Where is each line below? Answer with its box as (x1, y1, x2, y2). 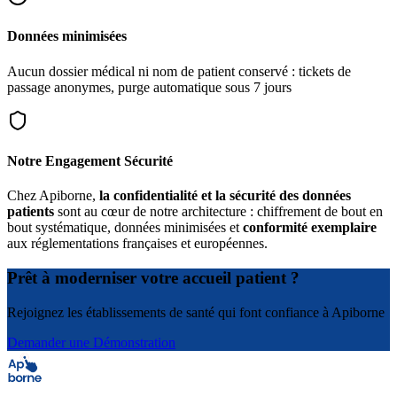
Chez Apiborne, (7, 188, 99, 204)
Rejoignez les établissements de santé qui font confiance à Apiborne (7, 304, 385, 320)
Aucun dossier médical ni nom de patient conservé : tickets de (7, 63, 351, 79)
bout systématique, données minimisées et (7, 220, 243, 236)
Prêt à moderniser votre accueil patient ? (7, 268, 300, 287)
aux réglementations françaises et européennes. (7, 236, 268, 252)
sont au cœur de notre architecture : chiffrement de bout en (58, 204, 383, 220)
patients (7, 204, 54, 220)
